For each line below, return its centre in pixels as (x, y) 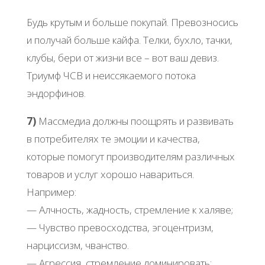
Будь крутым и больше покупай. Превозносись (132, 22)
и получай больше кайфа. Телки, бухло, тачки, (129, 40)
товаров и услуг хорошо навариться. (110, 174)
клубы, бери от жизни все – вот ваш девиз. (122, 57)
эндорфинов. (56, 93)
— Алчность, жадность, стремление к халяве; (130, 209)
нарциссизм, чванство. (77, 245)
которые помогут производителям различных (130, 156)
